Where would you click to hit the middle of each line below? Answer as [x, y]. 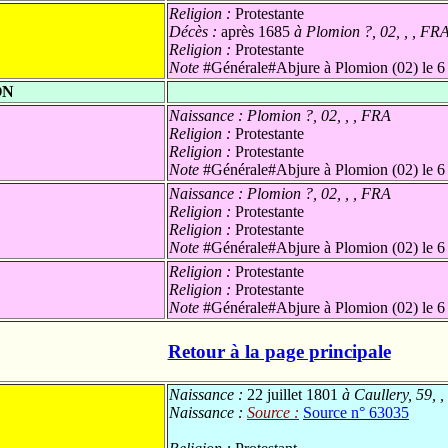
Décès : [195, 31]
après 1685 [255, 31]
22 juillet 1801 [292, 395]
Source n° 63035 [356, 413]
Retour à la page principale [279, 351]
